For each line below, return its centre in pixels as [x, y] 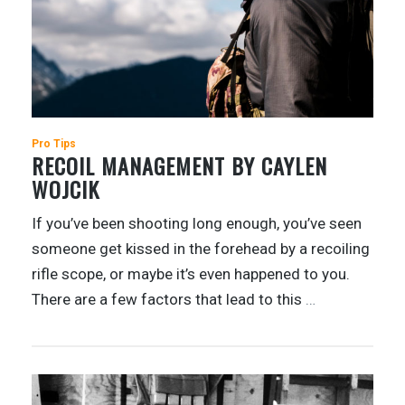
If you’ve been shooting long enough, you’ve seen [197, 224]
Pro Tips [54, 144]
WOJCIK [66, 189]
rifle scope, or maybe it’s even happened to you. [191, 274]
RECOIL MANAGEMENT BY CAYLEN [179, 166]
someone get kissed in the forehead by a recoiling [201, 249]
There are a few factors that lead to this [169, 300]
